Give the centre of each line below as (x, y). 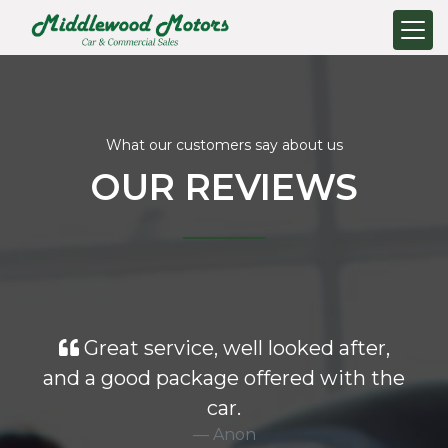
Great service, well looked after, (234, 348)
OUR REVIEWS (224, 187)
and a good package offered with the (224, 378)
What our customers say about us (224, 145)
